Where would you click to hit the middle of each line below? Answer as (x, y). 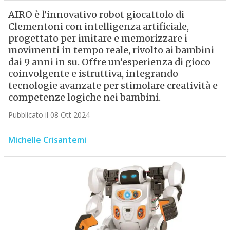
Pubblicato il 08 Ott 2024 (49, 115)
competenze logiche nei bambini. (84, 98)
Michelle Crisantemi (47, 140)
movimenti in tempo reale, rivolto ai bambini (111, 50)
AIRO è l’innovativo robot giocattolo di (96, 15)
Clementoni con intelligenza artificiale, (98, 27)
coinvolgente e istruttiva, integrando (93, 74)
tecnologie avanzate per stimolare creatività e (113, 86)
